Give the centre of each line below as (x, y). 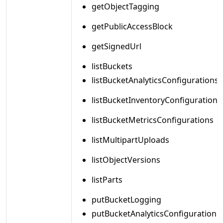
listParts (107, 180)
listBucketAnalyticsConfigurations (155, 80)
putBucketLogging (126, 200)
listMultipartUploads (130, 140)
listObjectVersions (126, 160)
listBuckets (112, 66)
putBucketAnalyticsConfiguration (154, 214)
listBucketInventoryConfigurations (157, 100)
